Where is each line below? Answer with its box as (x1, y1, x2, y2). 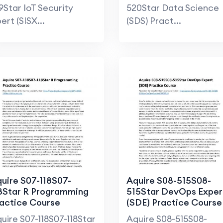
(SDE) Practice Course (126, 197, 222, 209)
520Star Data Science (126, 2, 219, 14)
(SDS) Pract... (126, 15, 181, 27)
